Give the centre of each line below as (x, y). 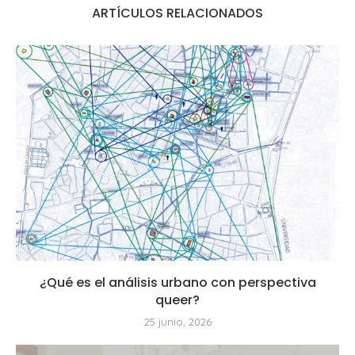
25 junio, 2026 (177, 321)
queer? (177, 300)
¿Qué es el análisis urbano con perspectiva (177, 282)
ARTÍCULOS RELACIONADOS (177, 13)
